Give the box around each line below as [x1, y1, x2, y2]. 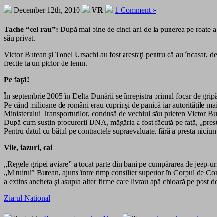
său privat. [4, 34, 35, 43]
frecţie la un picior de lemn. [4, 59, 87, 68]
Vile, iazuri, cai [4, 143, 52, 152]
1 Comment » [115, 6, 156, 15]
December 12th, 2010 [12, 6, 82, 15]
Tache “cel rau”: [4, 25, 58, 34]
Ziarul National [4, 194, 50, 202]
